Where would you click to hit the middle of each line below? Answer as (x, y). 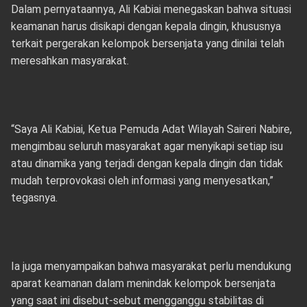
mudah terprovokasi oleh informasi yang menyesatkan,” (142, 181)
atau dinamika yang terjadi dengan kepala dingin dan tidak (147, 163)
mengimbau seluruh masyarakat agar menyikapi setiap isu (147, 146)
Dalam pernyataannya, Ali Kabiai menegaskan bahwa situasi (151, 9)
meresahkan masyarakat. (70, 61)
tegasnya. (34, 198)
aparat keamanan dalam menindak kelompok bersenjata (143, 283)
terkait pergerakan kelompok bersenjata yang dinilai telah (147, 44)
